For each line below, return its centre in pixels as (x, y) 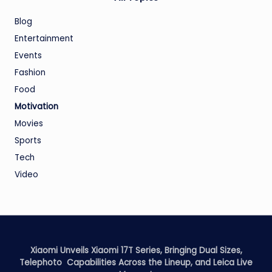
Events (28, 56)
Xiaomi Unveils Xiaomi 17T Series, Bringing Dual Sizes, (136, 251)
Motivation (36, 107)
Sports (28, 141)
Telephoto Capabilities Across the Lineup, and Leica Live (136, 263)
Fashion (30, 73)
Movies (29, 124)
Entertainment (44, 39)
